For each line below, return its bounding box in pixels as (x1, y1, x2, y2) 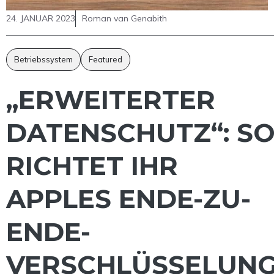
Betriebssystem (14, 54, 73, 65)
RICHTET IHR (6, 150, 178, 182)
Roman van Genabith (82, 13, 167, 24)
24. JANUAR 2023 (6, 13, 75, 24)
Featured (89, 54, 122, 65)
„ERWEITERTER (6, 84, 215, 116)
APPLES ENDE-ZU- (6, 183, 251, 215)
